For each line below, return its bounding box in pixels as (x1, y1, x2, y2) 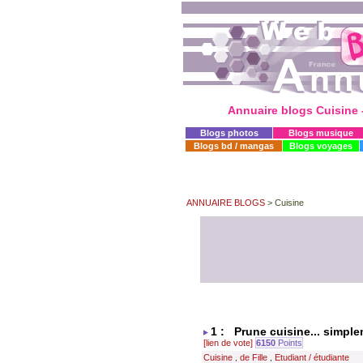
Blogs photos (199, 128, 258, 138)
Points (275, 338, 302, 348)
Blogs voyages (289, 141, 352, 151)
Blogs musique (288, 128, 353, 138)
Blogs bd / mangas (194, 141, 274, 151)
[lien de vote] (203, 338, 253, 348)
